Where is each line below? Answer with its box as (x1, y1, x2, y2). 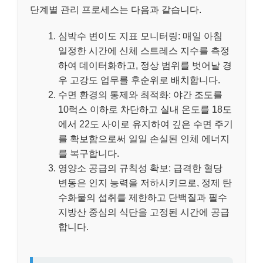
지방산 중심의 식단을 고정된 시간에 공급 (58, 207, 230, 218)
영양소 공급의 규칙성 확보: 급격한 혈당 (58, 163, 222, 174)
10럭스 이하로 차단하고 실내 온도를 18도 (58, 104, 232, 115)
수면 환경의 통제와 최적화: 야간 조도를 (58, 90, 222, 100)
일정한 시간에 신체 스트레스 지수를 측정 (58, 46, 230, 56)
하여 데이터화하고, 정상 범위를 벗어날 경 (58, 60, 232, 71)
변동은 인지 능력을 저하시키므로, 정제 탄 (58, 178, 232, 188)
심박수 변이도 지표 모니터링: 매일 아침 (58, 31, 222, 42)
